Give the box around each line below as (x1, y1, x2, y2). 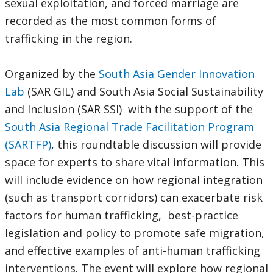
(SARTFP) (5, 137, 51, 152)
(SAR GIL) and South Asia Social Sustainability (24, 84, 263, 99)
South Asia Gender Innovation (99, 66, 255, 81)
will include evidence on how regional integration (5, 172, 263, 187)
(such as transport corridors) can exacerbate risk (5, 190, 263, 205)
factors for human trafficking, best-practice (5, 208, 238, 222)
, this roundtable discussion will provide (51, 137, 261, 152)
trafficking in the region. (5, 31, 132, 46)
